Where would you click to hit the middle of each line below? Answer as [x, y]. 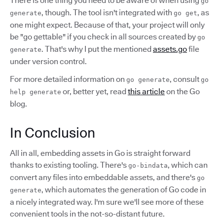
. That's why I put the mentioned [97, 49]
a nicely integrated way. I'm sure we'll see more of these [107, 202]
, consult [185, 79]
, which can [188, 165]
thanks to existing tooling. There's [69, 165]
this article [146, 92]
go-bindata [148, 166]
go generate [148, 80]
